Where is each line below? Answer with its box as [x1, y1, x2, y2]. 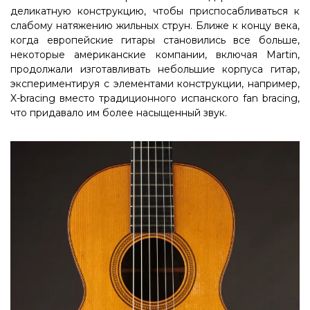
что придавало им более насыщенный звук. [10, 107, 227, 120]
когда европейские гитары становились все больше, [10, 34, 300, 47]
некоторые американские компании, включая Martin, [10, 48, 300, 62]
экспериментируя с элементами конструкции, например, [10, 77, 300, 91]
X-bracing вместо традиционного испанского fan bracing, [10, 92, 300, 105]
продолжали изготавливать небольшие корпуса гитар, [10, 63, 300, 76]
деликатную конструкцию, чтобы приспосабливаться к [10, 5, 300, 18]
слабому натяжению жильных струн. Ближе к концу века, [10, 19, 300, 33]
